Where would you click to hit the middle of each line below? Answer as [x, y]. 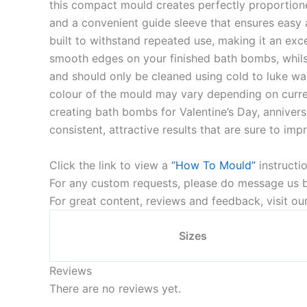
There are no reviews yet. [115, 288]
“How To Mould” [213, 165]
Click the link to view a [110, 165]
